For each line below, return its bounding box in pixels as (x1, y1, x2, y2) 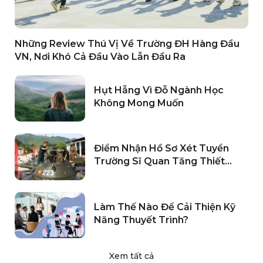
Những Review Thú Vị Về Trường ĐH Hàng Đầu (15, 38, 240, 49)
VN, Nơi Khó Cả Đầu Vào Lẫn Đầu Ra (15, 50, 186, 62)
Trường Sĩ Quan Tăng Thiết (94, 156, 225, 167)
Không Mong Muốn (94, 97, 184, 109)
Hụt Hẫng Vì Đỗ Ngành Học (94, 84, 224, 96)
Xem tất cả (109, 251, 154, 262)
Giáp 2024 (94, 168, 143, 180)
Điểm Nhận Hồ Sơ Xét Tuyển (94, 143, 229, 154)
